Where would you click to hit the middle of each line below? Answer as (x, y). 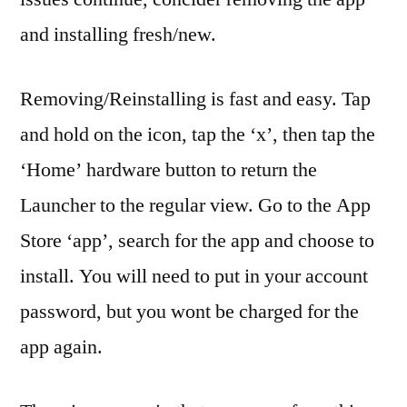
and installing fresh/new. (118, 35)
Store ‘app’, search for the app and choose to (197, 241)
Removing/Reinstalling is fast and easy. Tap (195, 99)
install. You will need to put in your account (194, 276)
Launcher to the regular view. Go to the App (195, 205)
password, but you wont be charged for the (189, 312)
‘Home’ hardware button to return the (169, 170)
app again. (61, 347)
